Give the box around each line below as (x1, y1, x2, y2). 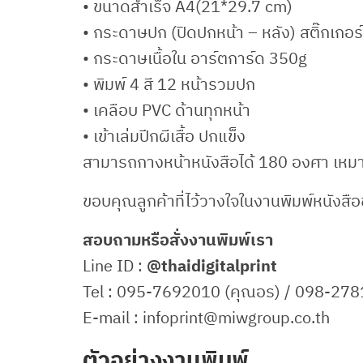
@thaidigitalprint (147, 254, 277, 277)
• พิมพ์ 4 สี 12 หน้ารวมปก (83, 73, 255, 96)
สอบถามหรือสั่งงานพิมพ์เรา (83, 228, 273, 251)
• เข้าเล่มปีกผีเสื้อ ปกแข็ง (83, 125, 246, 147)
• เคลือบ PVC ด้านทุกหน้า (83, 99, 250, 122)
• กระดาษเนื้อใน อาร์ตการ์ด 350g (83, 47, 307, 70)
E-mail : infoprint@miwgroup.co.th (83, 306, 330, 329)
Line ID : (83, 254, 147, 277)
